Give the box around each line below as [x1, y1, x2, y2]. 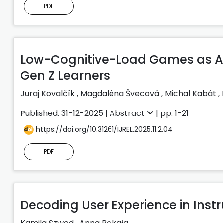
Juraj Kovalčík [20, 87, 77, 99]
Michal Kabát [165, 87, 218, 99]
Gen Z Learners [20, 67, 110, 84]
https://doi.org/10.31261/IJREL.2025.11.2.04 [34, 124, 173, 134]
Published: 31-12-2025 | [20, 107, 110, 119]
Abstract [110, 107, 147, 119]
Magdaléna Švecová [80, 87, 161, 99]
